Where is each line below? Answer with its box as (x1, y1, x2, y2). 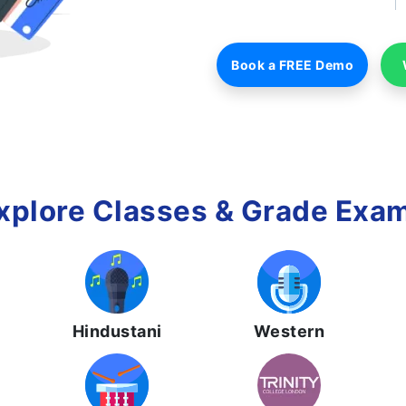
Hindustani (72, 322, 162, 341)
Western (253, 322, 325, 341)
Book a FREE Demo (231, 57, 353, 72)
